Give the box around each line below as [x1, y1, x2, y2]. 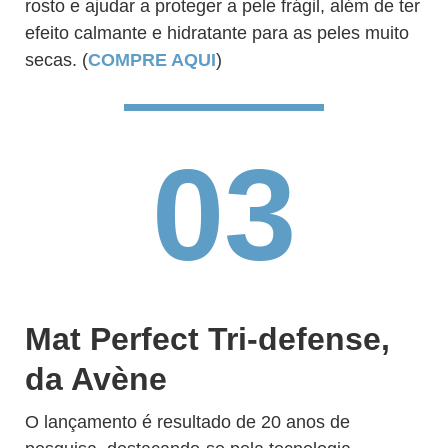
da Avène [25, 361, 167, 397]
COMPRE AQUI [88, 50, 216, 70]
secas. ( [25, 50, 88, 70]
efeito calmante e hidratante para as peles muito [25, 23, 409, 43]
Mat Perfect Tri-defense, [25, 321, 390, 357]
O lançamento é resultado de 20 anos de [25, 412, 350, 432]
